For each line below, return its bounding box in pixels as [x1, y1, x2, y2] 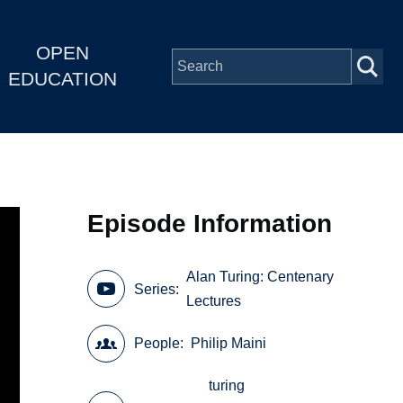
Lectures [186, 293, 242, 309]
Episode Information [87, 209, 333, 237]
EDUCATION [7, 68, 117, 90]
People [134, 336, 181, 352]
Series [134, 281, 176, 297]
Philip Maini [191, 336, 267, 352]
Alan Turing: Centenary [186, 269, 335, 285]
